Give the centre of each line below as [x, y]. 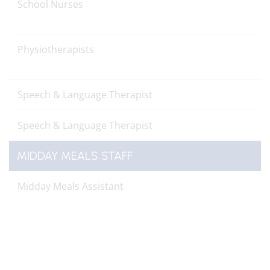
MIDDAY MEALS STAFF [75, 156]
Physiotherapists [56, 49]
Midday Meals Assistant [71, 186]
